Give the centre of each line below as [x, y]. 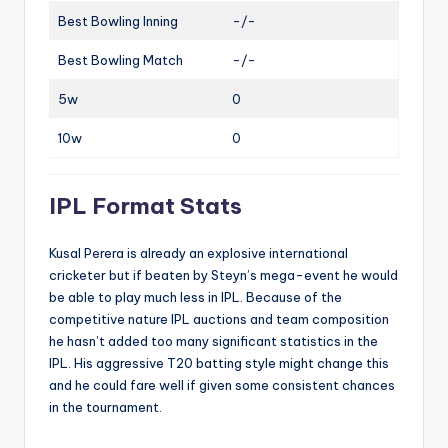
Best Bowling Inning [118, 20]
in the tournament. [105, 406]
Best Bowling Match [120, 59]
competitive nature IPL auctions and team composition [219, 318]
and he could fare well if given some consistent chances [222, 384]
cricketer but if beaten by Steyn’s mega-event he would [223, 274]
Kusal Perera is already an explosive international [198, 252]
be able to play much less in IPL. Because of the [195, 296]
